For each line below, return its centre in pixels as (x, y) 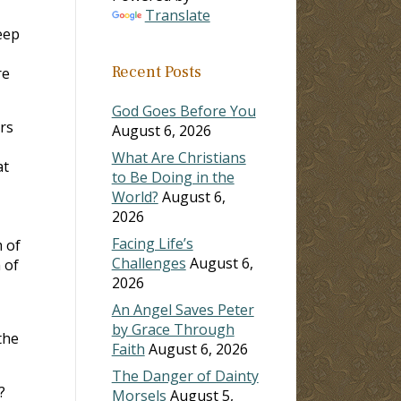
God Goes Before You (183, 111)
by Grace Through (173, 329)
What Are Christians (179, 157)
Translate (177, 15)
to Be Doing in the (173, 177)
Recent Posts (156, 72)
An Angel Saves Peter (183, 309)
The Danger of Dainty (185, 375)
